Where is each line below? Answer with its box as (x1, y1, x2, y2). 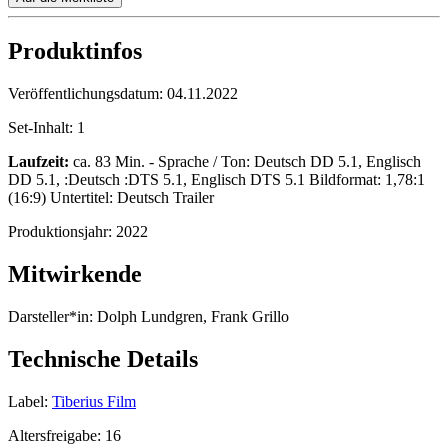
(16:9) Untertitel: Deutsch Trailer (8, 189, 214, 207)
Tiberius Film (52, 392, 136, 410)
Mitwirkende (8, 261, 142, 288)
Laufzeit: (8, 153, 69, 171)
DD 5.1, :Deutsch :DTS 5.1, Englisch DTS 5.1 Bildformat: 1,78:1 (8, 171, 425, 189)
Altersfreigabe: (8, 426, 105, 444)
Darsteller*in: (8, 308, 93, 326)
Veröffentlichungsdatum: (8, 85, 167, 103)
